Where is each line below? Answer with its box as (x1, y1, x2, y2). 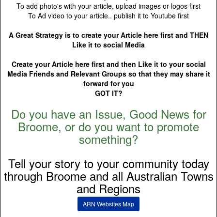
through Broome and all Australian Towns (3, 167, 214, 184)
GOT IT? (94, 88, 123, 98)
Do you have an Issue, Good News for (11, 105, 206, 122)
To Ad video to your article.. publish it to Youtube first (28, 11, 189, 20)
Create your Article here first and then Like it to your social (11, 59, 206, 69)
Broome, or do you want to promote (18, 118, 199, 135)
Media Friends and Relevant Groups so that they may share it (7, 69, 210, 78)
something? (79, 130, 138, 147)
